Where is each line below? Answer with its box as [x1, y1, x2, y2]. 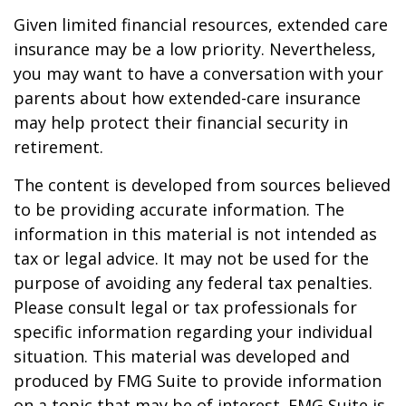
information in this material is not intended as [14, 223, 377, 245]
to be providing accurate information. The [14, 198, 344, 220]
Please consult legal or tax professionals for [14, 296, 357, 318]
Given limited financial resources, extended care [14, 14, 388, 35]
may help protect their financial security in [14, 111, 348, 133]
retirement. [14, 136, 103, 158]
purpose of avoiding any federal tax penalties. [14, 272, 372, 294]
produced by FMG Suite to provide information [14, 370, 382, 391]
